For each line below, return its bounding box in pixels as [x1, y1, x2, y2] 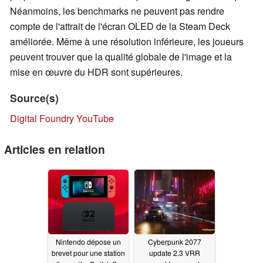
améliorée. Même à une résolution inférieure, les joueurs [10, 35, 244, 49]
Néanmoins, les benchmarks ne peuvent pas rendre [10, 4, 224, 18]
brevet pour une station [52, 247, 125, 258]
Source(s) [10, 90, 59, 106]
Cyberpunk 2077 [148, 236, 201, 247]
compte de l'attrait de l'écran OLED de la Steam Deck [10, 19, 230, 33]
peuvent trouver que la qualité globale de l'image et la [10, 50, 232, 64]
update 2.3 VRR [149, 247, 200, 258]
